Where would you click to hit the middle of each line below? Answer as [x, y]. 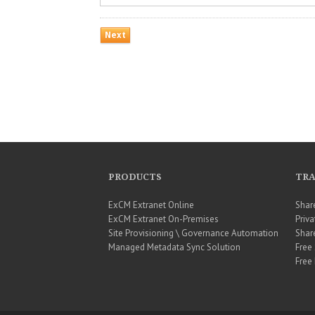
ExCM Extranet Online [151, 205]
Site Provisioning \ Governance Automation [193, 233]
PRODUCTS [135, 177]
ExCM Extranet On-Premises [163, 219]
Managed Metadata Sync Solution [174, 247]
